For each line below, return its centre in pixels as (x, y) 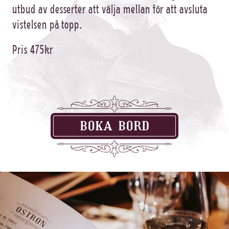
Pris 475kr (33, 49)
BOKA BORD (114, 126)
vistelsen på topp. (48, 24)
